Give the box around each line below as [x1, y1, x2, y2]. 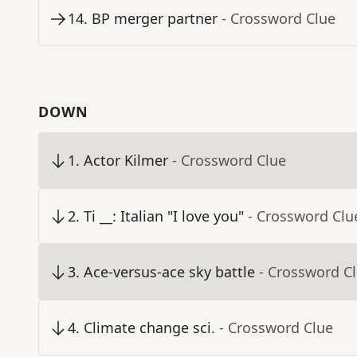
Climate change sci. [84, 318, 215, 338]
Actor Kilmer [84, 151, 168, 171]
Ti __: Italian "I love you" [84, 206, 244, 226]
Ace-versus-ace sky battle [84, 262, 255, 282]
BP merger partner [92, 9, 218, 29]
